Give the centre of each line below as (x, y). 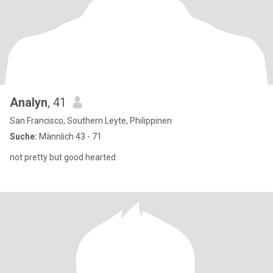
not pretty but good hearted (63, 157)
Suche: (23, 136)
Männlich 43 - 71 (69, 136)
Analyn (29, 102)
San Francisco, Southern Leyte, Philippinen (91, 121)
